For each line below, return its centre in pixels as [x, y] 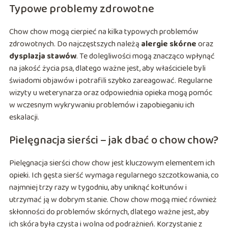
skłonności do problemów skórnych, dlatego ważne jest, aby [109, 212]
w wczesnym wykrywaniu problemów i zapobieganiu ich [102, 105]
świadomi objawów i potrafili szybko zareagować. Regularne [110, 81]
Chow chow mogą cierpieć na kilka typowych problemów [104, 32]
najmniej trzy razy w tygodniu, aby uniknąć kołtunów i [98, 188]
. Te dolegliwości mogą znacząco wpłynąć [145, 56]
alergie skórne [168, 44]
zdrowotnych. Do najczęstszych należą [75, 44]
